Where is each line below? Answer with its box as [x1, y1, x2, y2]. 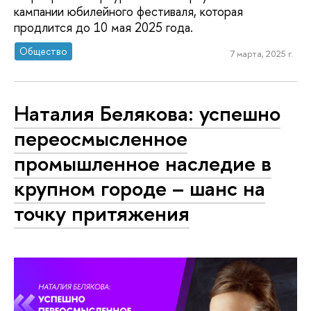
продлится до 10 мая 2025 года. [14, 19, 193, 37]
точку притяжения [14, 198, 190, 228]
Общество [19, 44, 68, 58]
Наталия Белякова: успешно [14, 98, 280, 128]
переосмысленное [14, 123, 187, 153]
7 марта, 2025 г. [229, 47, 293, 60]
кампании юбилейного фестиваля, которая [14, 3, 243, 21]
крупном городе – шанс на [14, 173, 265, 203]
